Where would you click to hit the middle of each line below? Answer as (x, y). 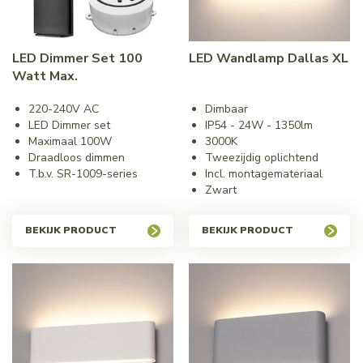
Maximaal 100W (70, 141)
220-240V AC (63, 109)
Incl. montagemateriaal (264, 173)
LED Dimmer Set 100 (77, 58)
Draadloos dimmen (76, 157)
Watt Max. (45, 76)
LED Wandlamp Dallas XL (269, 58)
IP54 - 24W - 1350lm (259, 125)
